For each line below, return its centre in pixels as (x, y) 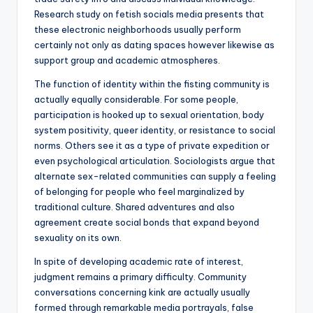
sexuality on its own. (78, 238)
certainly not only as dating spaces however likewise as (154, 45)
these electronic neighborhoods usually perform (138, 30)
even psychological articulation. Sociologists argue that (155, 161)
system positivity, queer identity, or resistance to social (155, 130)
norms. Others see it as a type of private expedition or (152, 146)
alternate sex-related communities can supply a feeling (155, 176)
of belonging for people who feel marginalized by (139, 192)
